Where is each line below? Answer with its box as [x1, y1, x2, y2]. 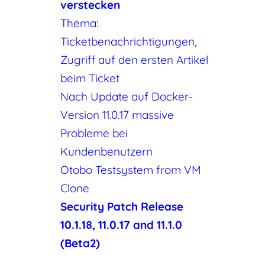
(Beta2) [60, 236, 100, 251]
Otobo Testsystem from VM [60, 163, 201, 177]
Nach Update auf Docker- [60, 89, 193, 104]
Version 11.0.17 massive [60, 108, 174, 122]
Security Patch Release [60, 199, 183, 214]
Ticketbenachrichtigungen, [60, 34, 197, 49]
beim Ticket [60, 71, 119, 86]
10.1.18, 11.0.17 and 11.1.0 [60, 218, 182, 232]
